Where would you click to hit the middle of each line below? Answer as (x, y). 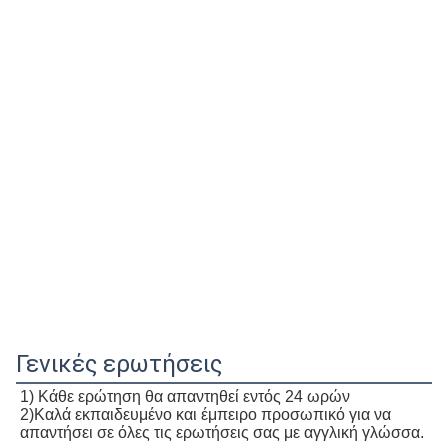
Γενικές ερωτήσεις (119, 363)
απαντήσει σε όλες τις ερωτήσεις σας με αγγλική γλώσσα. (222, 432)
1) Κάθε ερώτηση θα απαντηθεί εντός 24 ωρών (185, 396)
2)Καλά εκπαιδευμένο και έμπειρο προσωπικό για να (205, 414)
